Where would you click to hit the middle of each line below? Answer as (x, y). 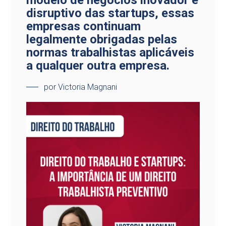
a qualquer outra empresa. (98, 66)
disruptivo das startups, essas (110, 13)
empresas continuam (84, 26)
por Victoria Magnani (81, 87)
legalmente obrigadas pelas (102, 39)
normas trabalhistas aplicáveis (110, 52)
